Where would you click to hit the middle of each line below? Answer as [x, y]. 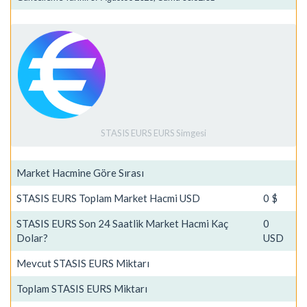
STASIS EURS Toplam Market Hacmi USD [108, 198]
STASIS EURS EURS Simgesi [153, 133]
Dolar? [32, 238]
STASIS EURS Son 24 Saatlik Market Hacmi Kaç [122, 223]
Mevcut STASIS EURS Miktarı [83, 263]
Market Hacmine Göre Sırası [80, 173]
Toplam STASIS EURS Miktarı [82, 288]
